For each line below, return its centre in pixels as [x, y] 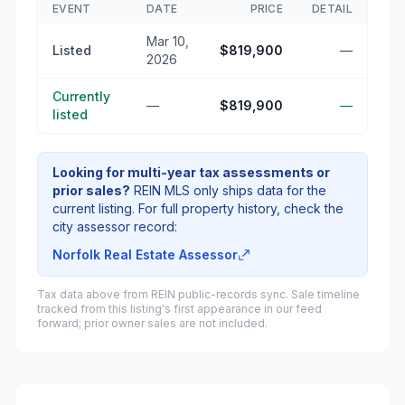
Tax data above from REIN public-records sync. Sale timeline [198, 294]
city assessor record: [115, 226]
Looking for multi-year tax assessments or [191, 172]
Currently [81, 96]
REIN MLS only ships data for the [230, 190]
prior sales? [91, 190]
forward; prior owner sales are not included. [152, 323]
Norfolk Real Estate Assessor [145, 254]
